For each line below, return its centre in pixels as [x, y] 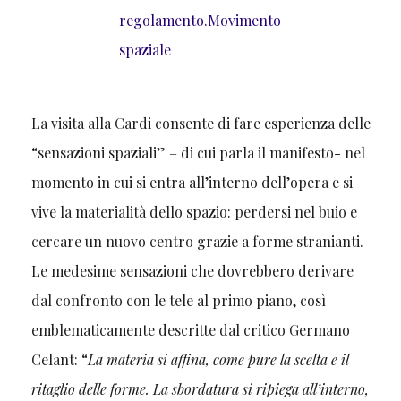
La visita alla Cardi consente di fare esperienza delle [200, 124]
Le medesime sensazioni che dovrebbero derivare [192, 271]
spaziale [145, 50]
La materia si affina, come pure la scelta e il [218, 360]
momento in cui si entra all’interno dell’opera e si [192, 183]
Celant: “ [59, 360]
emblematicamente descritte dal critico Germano [190, 330]
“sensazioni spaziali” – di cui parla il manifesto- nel [198, 153]
